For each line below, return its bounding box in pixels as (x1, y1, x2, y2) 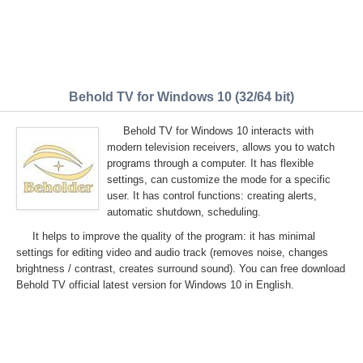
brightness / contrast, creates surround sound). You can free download (16, 263, 345, 275)
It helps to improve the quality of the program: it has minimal (32, 230, 315, 242)
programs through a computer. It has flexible (107, 157, 314, 169)
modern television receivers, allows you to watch (107, 141, 335, 153)
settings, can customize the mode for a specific (107, 173, 331, 186)
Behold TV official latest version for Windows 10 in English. (16, 279, 294, 291)
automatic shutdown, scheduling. (107, 206, 261, 218)
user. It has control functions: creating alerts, (107, 190, 317, 202)
